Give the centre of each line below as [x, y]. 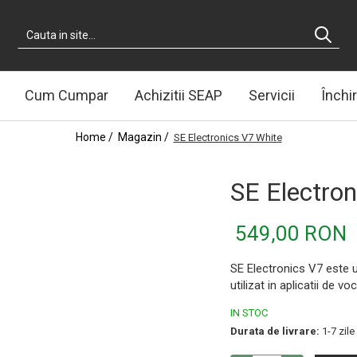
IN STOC [249, 312]
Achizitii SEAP [178, 95]
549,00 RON [291, 233]
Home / [95, 137]
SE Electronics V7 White [228, 137]
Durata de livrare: [275, 331]
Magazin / [144, 137]
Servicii [271, 95]
